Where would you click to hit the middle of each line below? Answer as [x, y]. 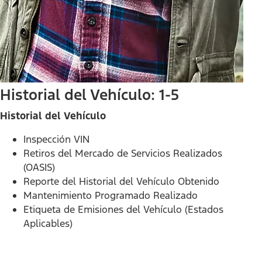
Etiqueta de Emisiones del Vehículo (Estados [123, 209]
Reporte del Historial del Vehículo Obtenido [121, 181]
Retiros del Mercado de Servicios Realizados [123, 153]
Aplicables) [48, 223]
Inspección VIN [56, 139]
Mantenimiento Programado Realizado [111, 195]
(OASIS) [39, 167]
